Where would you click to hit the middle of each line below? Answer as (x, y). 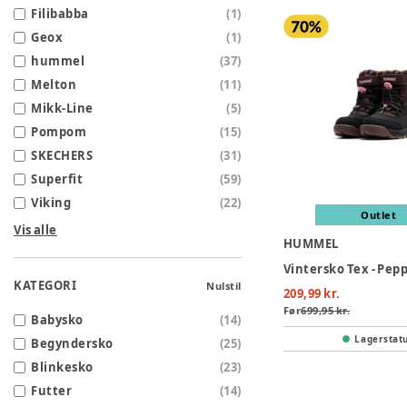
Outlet (379, 215)
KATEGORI (45, 286)
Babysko (57, 320)
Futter (52, 391)
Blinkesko (62, 367)
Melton (54, 85)
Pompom (59, 132)
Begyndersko (72, 344)
